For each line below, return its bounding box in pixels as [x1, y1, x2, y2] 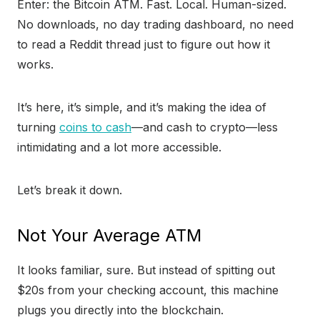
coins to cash [59, 120, 131, 135]
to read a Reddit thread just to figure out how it [17, 37, 270, 52]
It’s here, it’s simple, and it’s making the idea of [17, 100, 266, 115]
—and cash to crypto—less [131, 120, 278, 135]
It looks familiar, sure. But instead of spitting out [17, 263, 275, 278]
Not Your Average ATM [17, 225, 201, 246]
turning [17, 120, 59, 135]
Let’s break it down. [17, 183, 122, 198]
